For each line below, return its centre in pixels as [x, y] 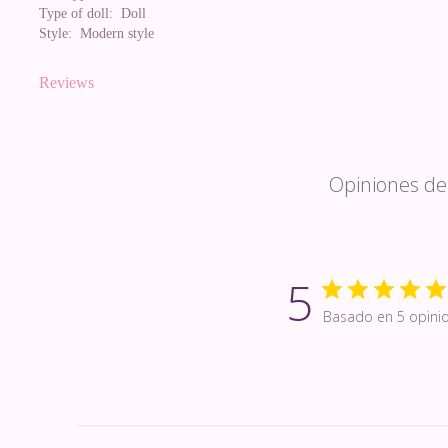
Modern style [113, 33]
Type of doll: [76, 13]
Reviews [66, 82]
